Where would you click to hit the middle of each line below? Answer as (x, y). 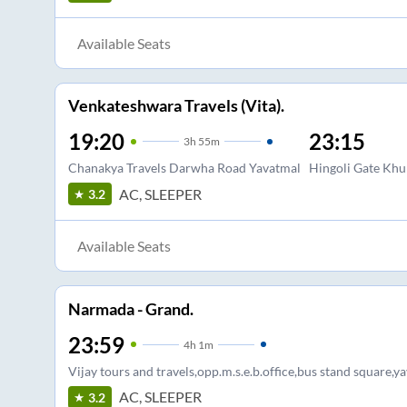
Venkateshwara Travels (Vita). (176, 106)
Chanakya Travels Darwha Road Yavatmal (184, 168)
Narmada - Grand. (130, 308)
